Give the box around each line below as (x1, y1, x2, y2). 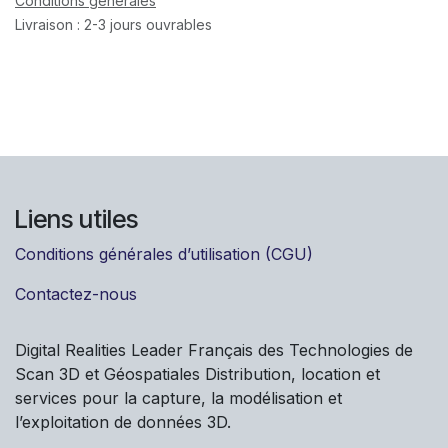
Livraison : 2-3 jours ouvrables (15, 15, 212, 33)
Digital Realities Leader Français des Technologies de (15, 339, 413, 360)
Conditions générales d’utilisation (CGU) (15, 243, 313, 264)
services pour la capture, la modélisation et (15, 387, 342, 408)
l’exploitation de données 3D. (15, 411, 231, 432)
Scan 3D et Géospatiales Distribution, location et (15, 363, 380, 384)
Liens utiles (15, 203, 138, 234)
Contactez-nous (15, 283, 137, 304)
